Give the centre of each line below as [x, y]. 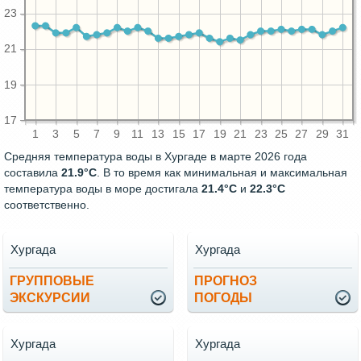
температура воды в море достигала [103, 189]
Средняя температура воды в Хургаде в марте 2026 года [156, 157]
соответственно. [47, 205]
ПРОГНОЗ [226, 281]
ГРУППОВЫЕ [52, 281]
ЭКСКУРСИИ [50, 298]
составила [33, 173]
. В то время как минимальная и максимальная [222, 173]
